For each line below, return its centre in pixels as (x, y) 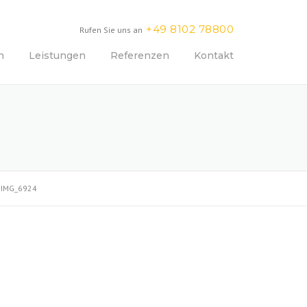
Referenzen (140, 56)
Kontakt (214, 56)
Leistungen (57, 56)
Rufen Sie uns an (111, 30)
